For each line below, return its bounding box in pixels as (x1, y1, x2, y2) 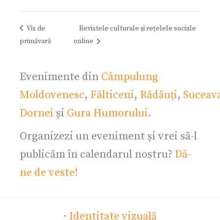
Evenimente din (20, 70, 101, 84)
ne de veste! (20, 166, 78, 180)
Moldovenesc (20, 88, 84, 102)
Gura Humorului (67, 107, 148, 120)
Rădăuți (140, 88, 177, 102)
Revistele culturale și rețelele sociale (79, 24, 196, 33)
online (73, 37, 95, 46)
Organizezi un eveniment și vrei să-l (20, 130, 197, 143)
